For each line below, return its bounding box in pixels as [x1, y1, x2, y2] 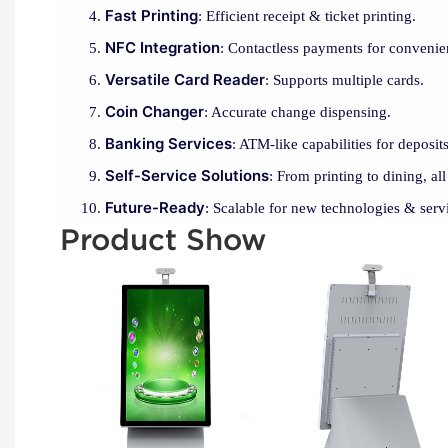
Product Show [60, 223, 266, 257]
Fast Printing [105, 6, 198, 26]
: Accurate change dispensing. [204, 104, 391, 121]
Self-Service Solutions [105, 166, 269, 186]
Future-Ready [105, 198, 205, 218]
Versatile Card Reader [105, 70, 265, 90]
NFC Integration [105, 38, 220, 58]
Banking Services [105, 134, 232, 154]
